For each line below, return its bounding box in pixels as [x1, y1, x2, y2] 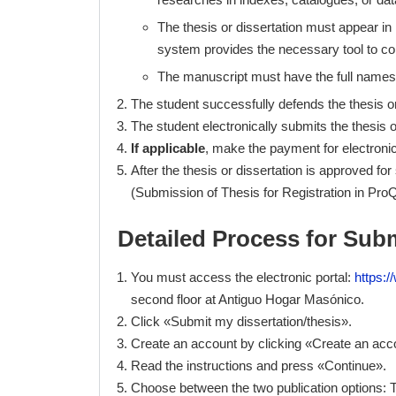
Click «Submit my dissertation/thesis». [131, 314, 352, 329]
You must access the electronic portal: [131, 270, 354, 285]
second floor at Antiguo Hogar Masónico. [131, 292, 364, 307]
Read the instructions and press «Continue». [131, 358, 386, 373]
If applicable [131, 141, 205, 156]
